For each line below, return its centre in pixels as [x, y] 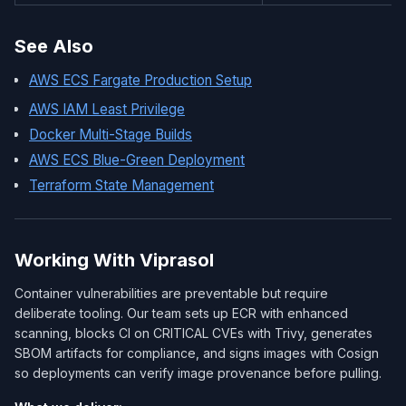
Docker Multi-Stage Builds [111, 135]
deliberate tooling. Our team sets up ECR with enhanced [181, 313]
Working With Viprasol [114, 260]
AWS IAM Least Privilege [107, 109]
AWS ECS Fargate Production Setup [140, 80]
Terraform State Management [121, 185]
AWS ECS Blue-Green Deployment [137, 160]
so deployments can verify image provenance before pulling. [198, 373]
